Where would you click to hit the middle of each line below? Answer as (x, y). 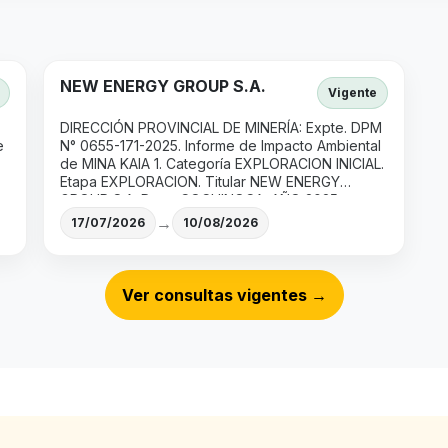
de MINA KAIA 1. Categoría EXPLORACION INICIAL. (222, 164)
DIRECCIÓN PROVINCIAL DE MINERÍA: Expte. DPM (221, 128)
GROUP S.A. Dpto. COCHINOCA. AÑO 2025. (201, 200)
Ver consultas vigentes (216, 295)
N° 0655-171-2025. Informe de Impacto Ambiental (221, 146)
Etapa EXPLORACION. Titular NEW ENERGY (200, 182)
